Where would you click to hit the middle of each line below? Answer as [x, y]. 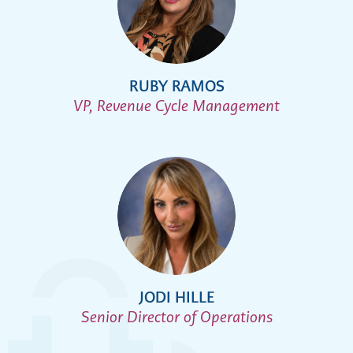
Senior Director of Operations [176, 318]
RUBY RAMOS [176, 87]
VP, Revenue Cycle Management [176, 106]
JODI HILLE [176, 298]
